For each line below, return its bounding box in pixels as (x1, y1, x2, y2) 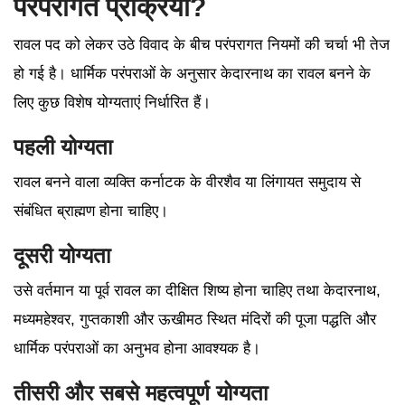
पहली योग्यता (14, 135, 112, 160)
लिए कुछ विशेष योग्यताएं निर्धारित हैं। (14, 94, 211, 112)
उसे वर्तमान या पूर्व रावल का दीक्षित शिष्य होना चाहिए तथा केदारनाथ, (14, 282, 381, 300)
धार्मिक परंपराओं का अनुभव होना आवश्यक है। (14, 340, 260, 358)
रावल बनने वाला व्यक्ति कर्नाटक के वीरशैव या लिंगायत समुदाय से (14, 174, 361, 192)
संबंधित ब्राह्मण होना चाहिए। (14, 202, 168, 221)
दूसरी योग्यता (14, 243, 110, 268)
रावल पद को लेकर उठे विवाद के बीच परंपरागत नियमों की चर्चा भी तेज (14, 36, 390, 54)
